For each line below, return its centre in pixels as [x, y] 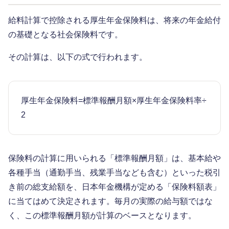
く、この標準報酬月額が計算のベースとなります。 [102, 216]
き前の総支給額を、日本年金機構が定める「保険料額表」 [114, 187]
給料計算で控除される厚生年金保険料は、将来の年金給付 [114, 20]
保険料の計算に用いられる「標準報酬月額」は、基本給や [114, 158]
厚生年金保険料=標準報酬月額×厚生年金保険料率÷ [114, 101]
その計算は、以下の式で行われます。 [78, 57]
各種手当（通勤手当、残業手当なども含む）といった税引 [114, 173]
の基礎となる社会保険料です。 [65, 35]
